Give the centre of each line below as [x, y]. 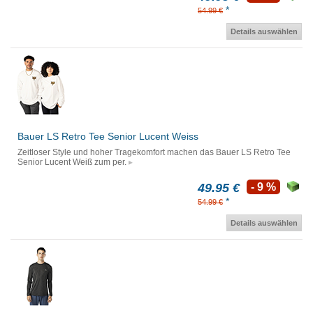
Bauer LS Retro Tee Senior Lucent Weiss [108, 137]
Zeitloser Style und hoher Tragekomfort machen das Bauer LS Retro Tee [154, 153]
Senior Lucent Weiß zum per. [72, 162]
